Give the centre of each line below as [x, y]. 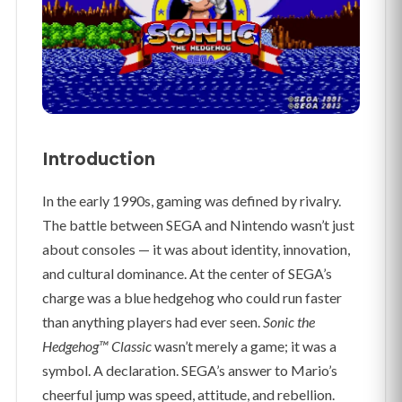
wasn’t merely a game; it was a [244, 346]
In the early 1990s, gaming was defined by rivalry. [192, 201]
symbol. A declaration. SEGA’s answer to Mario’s [190, 371]
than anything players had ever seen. [153, 322]
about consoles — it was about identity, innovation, [196, 249]
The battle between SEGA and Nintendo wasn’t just [198, 225]
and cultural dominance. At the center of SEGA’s [187, 274]
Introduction [99, 160]
